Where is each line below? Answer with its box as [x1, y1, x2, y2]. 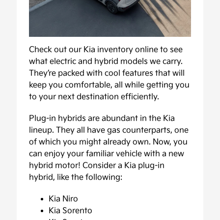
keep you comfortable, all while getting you [29, 80, 190, 90]
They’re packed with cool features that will [29, 68, 185, 78]
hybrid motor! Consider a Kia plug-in [29, 161, 165, 170]
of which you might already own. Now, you [29, 137, 188, 147]
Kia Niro [49, 194, 79, 204]
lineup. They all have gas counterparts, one [29, 125, 189, 135]
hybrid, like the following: [29, 172, 123, 182]
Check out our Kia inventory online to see [29, 45, 183, 55]
